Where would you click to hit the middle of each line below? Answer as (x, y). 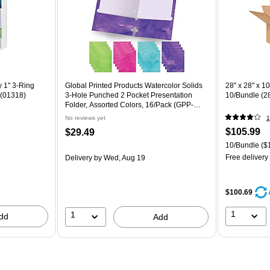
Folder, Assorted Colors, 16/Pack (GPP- (130, 105)
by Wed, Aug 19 (119, 158)
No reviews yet (86, 118)
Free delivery (246, 157)
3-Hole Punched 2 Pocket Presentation (129, 95)
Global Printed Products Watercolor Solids (134, 85)
